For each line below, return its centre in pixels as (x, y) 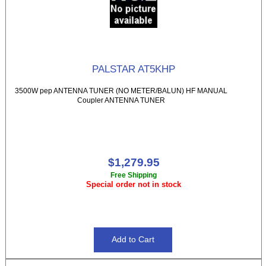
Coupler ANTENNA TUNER (121, 100)
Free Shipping (134, 175)
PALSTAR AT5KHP (134, 69)
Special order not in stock (134, 185)
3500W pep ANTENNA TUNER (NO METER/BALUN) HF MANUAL (121, 91)
